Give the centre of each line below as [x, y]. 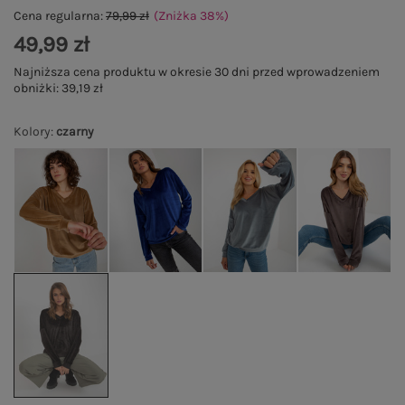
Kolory [32, 132]
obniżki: [38, 88]
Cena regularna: [60, 16]
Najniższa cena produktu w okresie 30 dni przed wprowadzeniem [197, 72]
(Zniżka [177, 16]
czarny [75, 132]
